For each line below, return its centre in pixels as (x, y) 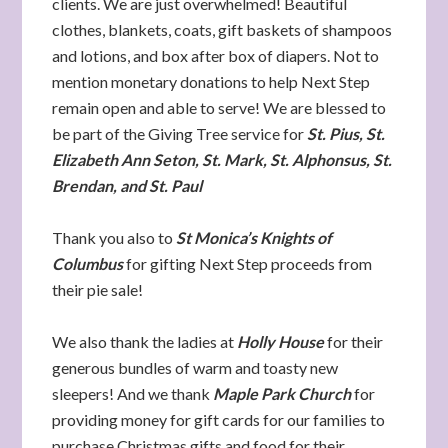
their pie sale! (98, 289)
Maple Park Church (281, 393)
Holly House (281, 341)
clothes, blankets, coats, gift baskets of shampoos (222, 29)
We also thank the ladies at (145, 341)
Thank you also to (114, 237)
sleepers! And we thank (131, 393)
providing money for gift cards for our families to (219, 419)
